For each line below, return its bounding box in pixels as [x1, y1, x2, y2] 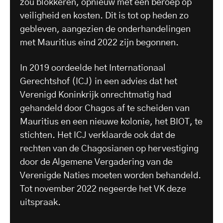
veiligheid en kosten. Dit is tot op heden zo [20, 11, 189, 20]
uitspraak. [20, 198, 61, 207]
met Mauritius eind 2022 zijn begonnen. [20, 38, 179, 47]
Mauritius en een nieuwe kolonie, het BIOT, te [20, 117, 203, 126]
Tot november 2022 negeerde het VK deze [20, 184, 186, 194]
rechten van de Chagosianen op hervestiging [20, 144, 199, 153]
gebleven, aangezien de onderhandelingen [20, 24, 191, 34]
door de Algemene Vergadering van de [20, 157, 173, 167]
